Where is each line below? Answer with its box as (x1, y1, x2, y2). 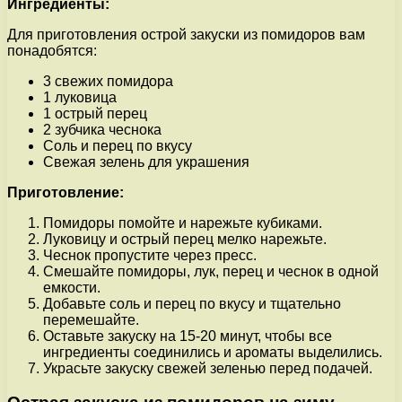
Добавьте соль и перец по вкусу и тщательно (43, 295, 341, 311)
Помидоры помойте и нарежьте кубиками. (43, 214, 322, 231)
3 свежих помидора (43, 73, 173, 89)
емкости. (43, 279, 100, 295)
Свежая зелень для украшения (43, 153, 249, 170)
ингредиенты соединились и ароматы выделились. (43, 344, 382, 360)
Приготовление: (7, 184, 124, 200)
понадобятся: (7, 42, 97, 58)
